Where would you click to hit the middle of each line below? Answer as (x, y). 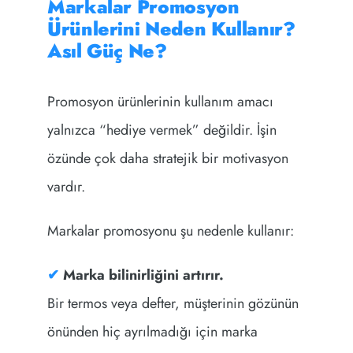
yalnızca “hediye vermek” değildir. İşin (162, 130)
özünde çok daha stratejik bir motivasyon (167, 159)
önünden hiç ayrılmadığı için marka (152, 332)
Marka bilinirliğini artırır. (141, 275)
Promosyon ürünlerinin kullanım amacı (160, 102)
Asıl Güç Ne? (107, 51)
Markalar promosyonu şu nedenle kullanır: (170, 231)
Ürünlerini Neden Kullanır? (171, 29)
